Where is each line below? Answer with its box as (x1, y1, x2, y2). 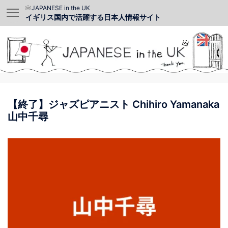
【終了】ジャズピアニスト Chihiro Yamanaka (8, 98, 219, 111)
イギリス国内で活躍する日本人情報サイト (25, 13, 161, 21)
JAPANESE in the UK (32, 4, 90, 12)
